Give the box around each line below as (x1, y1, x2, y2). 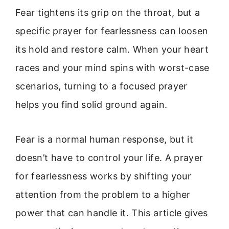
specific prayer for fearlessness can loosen (15, 26, 209, 36)
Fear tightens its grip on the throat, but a (15, 7, 200, 18)
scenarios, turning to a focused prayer (15, 81, 188, 91)
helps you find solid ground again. (15, 99, 168, 110)
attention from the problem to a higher (15, 189, 191, 200)
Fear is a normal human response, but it (15, 134, 194, 145)
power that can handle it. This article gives (15, 208, 208, 219)
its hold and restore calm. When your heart (15, 44, 209, 55)
